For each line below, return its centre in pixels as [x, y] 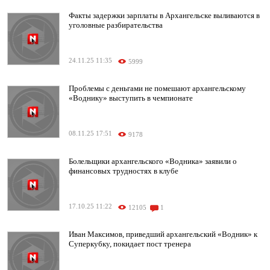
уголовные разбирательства [116, 25]
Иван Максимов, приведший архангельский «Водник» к [163, 234]
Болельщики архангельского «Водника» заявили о [153, 162]
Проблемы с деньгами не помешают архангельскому [157, 89]
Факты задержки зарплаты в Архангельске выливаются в [164, 16]
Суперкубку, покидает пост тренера [130, 244]
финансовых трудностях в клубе [124, 171]
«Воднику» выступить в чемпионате [131, 98]
